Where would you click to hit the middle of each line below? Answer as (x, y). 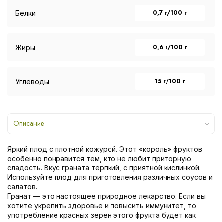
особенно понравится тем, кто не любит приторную (99, 158)
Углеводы (32, 81)
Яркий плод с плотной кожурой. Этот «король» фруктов (105, 149)
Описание (29, 123)
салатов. (22, 186)
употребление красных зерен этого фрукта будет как (102, 215)
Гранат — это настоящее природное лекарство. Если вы (107, 196)
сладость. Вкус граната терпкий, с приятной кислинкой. (104, 167)
